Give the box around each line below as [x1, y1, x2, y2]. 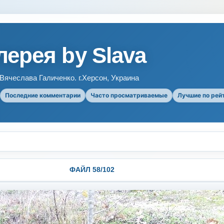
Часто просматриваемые [90, 91, 167, 99]
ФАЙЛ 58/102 [69, 165, 114, 173]
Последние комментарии [5, 91, 80, 99]
